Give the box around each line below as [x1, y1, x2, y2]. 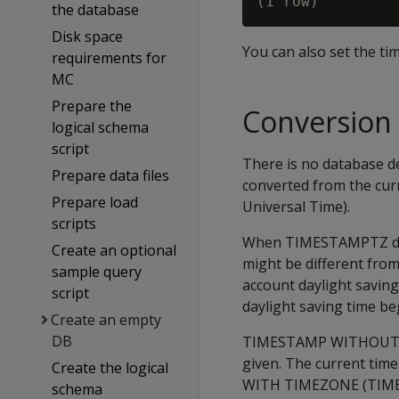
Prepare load [51, 192, 138, 212]
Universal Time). [242, 197, 350, 216]
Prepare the [51, 96, 132, 116]
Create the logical [51, 358, 168, 378]
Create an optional [51, 240, 176, 260]
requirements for [51, 48, 167, 68]
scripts [51, 214, 96, 233]
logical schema [51, 118, 149, 137]
